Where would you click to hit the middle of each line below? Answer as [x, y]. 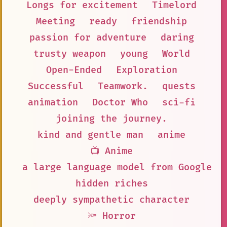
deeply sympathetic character [111, 200]
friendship [159, 21]
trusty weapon [69, 54]
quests [179, 86]
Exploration [146, 70]
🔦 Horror [111, 216]
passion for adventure [88, 37]
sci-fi [179, 102]
